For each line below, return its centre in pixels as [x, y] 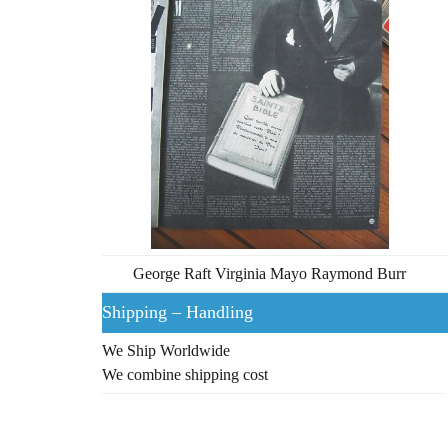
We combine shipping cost [185, 374]
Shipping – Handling [177, 311]
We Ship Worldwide [166, 350]
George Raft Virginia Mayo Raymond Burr [270, 273]
